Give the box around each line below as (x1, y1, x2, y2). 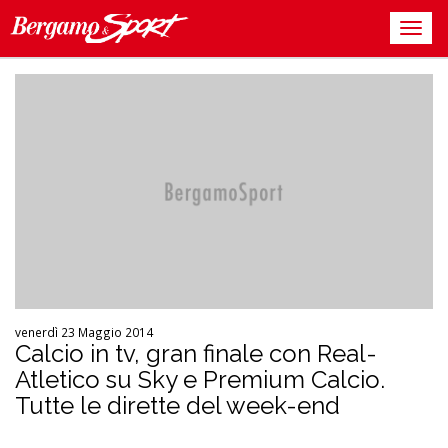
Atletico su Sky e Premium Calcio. (15, 364, 385, 394)
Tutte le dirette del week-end (15, 390, 340, 420)
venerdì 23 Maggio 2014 (15, 323, 153, 340)
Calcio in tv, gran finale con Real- (15, 338, 377, 368)
